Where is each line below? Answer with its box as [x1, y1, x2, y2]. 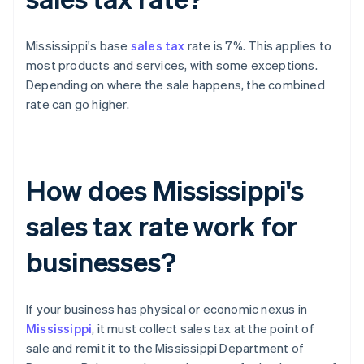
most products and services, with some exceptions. [26, 57, 318, 74]
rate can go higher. [26, 96, 129, 113]
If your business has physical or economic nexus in [26, 301, 308, 318]
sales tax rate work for [26, 208, 297, 244]
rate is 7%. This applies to [184, 37, 332, 54]
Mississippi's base [26, 37, 131, 54]
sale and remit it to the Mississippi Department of [26, 340, 305, 357]
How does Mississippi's [26, 172, 304, 208]
